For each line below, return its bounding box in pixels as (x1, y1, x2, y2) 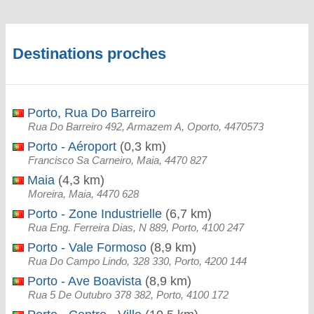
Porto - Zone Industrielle (24, 207, 162, 221)
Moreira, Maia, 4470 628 (28, 188, 139, 200)
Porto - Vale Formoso (24, 240, 146, 254)
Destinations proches (13, 45, 166, 62)
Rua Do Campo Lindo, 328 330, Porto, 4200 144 (28, 255, 247, 267)
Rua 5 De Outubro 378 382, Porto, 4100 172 (28, 289, 228, 301)
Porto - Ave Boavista (24, 274, 142, 288)
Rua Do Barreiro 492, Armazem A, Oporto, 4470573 (28, 121, 264, 132)
